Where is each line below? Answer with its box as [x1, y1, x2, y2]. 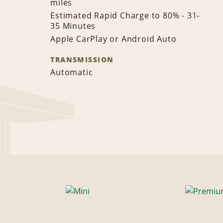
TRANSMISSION [50, 55, 114, 65]
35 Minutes [50, 20, 96, 32]
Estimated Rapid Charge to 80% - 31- [50, 10, 200, 21]
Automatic [50, 67, 93, 78]
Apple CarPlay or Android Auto [50, 33, 177, 45]
